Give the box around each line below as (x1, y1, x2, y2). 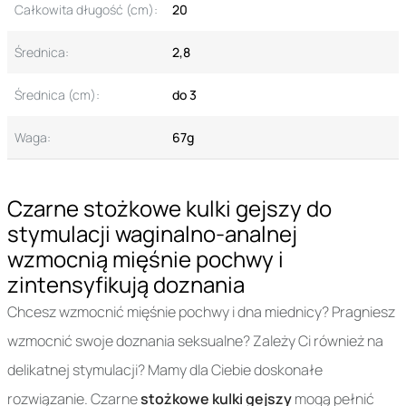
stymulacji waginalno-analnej (7, 218, 297, 249)
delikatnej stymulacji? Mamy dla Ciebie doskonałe (7, 360, 323, 381)
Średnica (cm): (14, 86, 100, 104)
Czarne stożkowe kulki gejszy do (7, 193, 332, 224)
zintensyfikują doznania (7, 269, 245, 300)
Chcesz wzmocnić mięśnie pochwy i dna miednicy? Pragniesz (7, 302, 395, 323)
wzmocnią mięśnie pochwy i (7, 244, 284, 275)
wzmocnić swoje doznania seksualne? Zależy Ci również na (7, 331, 383, 352)
